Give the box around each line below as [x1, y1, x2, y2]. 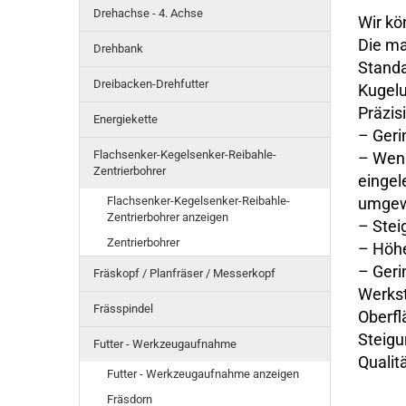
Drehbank [93, 42, 143, 55]
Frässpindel [93, 302, 153, 315]
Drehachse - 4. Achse [93, 6, 203, 20]
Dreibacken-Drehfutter [93, 77, 208, 91]
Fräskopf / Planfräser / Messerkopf [93, 266, 275, 280]
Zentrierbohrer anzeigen [107, 210, 228, 224]
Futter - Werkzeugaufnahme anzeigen [107, 367, 299, 381]
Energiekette [93, 112, 158, 126]
